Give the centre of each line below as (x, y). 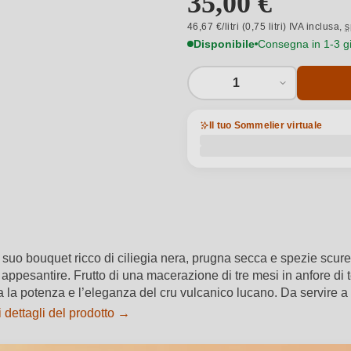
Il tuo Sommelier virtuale (266, 125)
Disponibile (224, 43)
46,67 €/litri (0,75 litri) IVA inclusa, (266, 27)
